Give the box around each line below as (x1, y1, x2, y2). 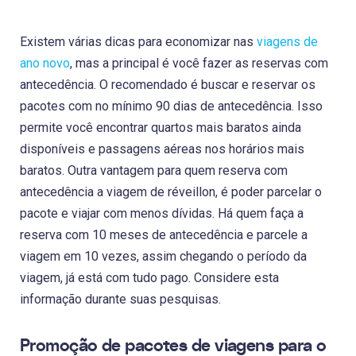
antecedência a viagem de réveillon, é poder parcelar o (20, 184, 322, 199)
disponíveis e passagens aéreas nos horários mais (20, 141, 304, 157)
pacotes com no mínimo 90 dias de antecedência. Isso (20, 98, 323, 114)
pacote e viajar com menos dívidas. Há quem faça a (20, 205, 304, 221)
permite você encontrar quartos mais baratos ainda (20, 119, 301, 135)
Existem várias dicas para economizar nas (20, 33, 257, 49)
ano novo (20, 55, 70, 71)
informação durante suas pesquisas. (20, 291, 221, 307)
